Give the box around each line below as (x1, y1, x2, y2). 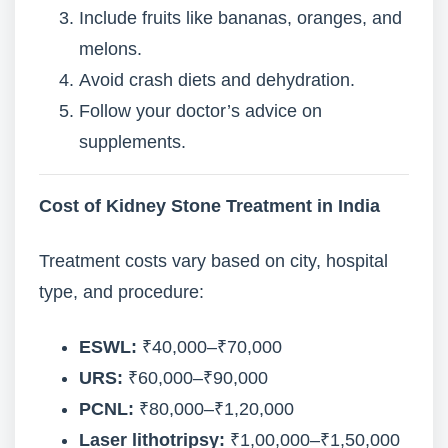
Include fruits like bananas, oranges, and (79, 8, 402, 28)
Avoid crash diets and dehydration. (79, 70, 355, 90)
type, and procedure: (39, 282, 204, 302)
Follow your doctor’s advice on (79, 101, 322, 121)
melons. (79, 39, 142, 59)
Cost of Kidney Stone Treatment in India (39, 196, 380, 216)
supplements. (79, 132, 186, 152)
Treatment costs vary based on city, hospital (39, 251, 388, 271)
